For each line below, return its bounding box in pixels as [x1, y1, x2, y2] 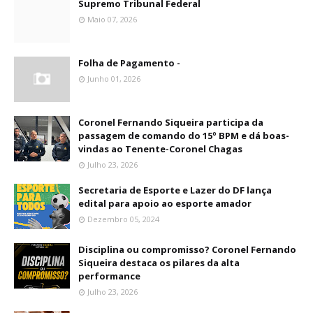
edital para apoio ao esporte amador [78, 197, 252, 210]
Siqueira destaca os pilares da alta [78, 256, 240, 269]
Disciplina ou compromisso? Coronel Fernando [78, 243, 296, 256]
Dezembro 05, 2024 [87, 214, 159, 224]
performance [78, 270, 140, 282]
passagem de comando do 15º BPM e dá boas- [78, 129, 289, 142]
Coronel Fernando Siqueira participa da [78, 116, 263, 129]
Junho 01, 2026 [87, 73, 140, 84]
